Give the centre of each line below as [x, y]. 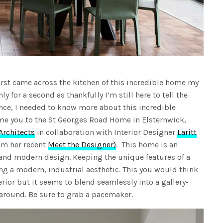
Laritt [187, 132]
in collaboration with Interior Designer [106, 132]
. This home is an [147, 145]
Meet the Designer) [82, 145]
